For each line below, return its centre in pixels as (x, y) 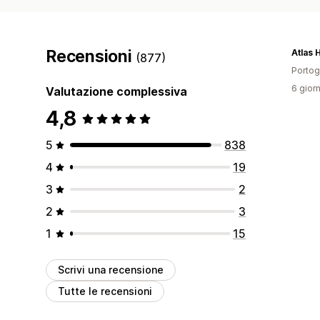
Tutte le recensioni (105, 291)
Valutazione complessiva (116, 91)
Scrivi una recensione (111, 269)
